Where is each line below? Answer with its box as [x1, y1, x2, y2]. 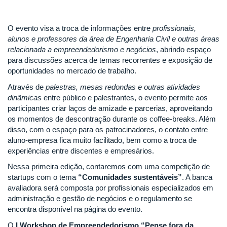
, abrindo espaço [156, 45, 211, 54]
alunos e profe [8, 34, 54, 44]
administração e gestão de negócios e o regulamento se [8, 194, 192, 203]
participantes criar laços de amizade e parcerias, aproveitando [8, 103, 212, 112]
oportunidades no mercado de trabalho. [8, 66, 136, 75]
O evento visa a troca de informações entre [8, 24, 153, 33]
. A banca [182, 173, 212, 182]
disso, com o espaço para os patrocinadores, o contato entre [8, 125, 208, 134]
